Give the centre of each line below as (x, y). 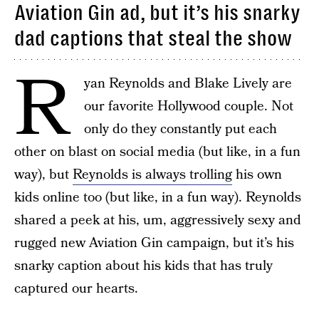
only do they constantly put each (181, 129)
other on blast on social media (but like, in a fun (157, 152)
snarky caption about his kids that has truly (143, 266)
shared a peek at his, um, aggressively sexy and (158, 220)
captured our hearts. (76, 289)
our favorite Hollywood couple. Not (189, 106)
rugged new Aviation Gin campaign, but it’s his (154, 243)
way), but (43, 175)
